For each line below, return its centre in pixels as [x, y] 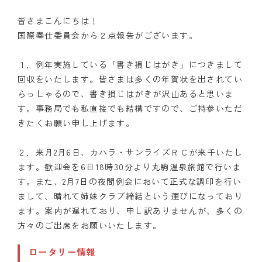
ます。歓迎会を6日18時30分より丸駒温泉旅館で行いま [130, 166]
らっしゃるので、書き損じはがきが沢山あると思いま [126, 93]
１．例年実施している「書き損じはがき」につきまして [130, 64]
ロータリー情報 [62, 251]
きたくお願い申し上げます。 [76, 123]
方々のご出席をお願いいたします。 [90, 225]
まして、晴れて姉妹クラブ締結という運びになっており [130, 196]
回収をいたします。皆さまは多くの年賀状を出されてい [130, 79]
